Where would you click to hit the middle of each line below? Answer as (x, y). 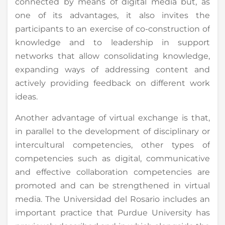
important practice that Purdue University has (113, 212)
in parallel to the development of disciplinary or (113, 131)
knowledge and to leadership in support (113, 42)
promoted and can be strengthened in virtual (113, 185)
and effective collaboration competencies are (113, 172)
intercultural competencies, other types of (113, 145)
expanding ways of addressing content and (113, 69)
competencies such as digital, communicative (113, 158)
